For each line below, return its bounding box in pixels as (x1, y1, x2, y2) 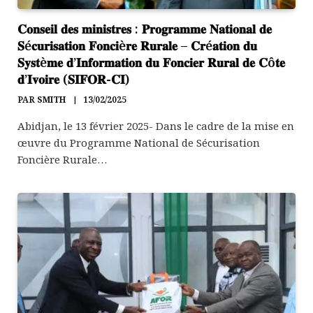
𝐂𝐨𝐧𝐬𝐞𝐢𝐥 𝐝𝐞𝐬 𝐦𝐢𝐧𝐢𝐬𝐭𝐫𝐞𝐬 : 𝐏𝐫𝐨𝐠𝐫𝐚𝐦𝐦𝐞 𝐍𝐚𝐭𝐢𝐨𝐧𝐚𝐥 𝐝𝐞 (17, 20, 272, 37)
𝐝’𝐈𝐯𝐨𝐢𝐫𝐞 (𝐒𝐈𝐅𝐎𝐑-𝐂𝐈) (17, 70, 129, 87)
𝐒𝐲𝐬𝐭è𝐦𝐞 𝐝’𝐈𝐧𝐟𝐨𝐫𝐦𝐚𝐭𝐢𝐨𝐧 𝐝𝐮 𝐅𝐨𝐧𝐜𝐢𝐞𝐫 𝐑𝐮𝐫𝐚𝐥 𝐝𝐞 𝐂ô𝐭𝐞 (17, 53, 285, 71)
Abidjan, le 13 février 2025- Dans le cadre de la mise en (17, 118, 294, 133)
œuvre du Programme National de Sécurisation (17, 135, 260, 150)
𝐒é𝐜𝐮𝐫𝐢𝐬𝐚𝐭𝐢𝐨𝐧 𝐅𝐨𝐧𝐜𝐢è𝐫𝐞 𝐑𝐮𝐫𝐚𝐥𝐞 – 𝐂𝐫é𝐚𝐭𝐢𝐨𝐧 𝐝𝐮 (17, 36, 257, 54)
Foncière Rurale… (17, 152, 107, 166)
